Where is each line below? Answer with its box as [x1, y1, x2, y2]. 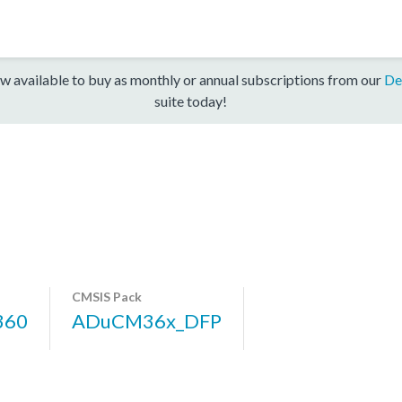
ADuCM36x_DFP [72, 308, 222, 333]
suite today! [153, 92, 227, 109]
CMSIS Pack [72, 288, 142, 304]
